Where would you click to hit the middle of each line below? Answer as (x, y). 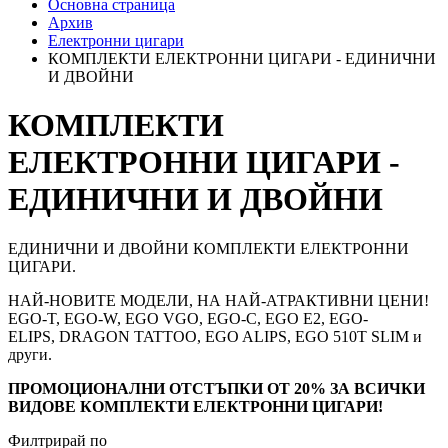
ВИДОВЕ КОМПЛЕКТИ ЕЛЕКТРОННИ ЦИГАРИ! (195, 406)
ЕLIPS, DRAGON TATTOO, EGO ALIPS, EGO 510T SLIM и (215, 336)
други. (30, 354)
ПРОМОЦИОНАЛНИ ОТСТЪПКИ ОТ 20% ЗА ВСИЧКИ (216, 388)
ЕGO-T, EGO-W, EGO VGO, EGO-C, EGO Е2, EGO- (188, 318)
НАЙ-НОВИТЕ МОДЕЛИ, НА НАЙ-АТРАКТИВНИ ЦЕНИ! (218, 300)
